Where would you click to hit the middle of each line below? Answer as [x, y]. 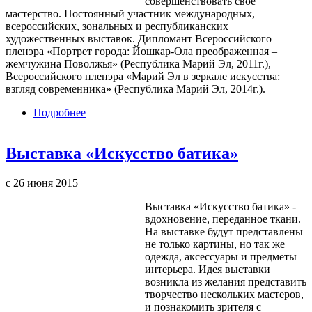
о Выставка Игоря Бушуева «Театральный [186, 113]
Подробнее [60, 113]
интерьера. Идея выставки [208, 269]
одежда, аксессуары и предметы [221, 256]
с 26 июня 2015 [42, 182]
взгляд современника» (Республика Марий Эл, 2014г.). [135, 89]
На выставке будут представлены [224, 231]
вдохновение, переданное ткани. [223, 219]
